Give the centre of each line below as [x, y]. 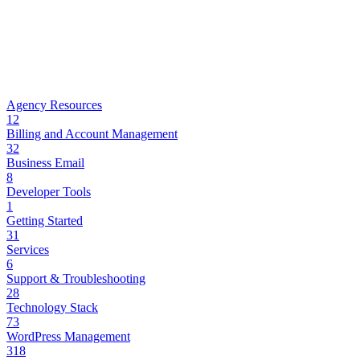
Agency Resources [54, 104]
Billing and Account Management [92, 133]
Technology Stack [52, 307]
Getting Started [45, 220]
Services [28, 249]
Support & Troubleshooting [76, 278]
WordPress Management [68, 336]
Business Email [45, 162]
